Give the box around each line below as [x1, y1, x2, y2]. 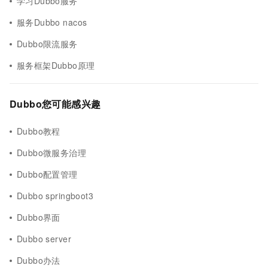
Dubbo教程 [17, 125, 60, 137]
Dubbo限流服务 [17, 38, 78, 50]
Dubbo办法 [17, 254, 60, 266]
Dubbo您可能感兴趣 [10, 97, 101, 111]
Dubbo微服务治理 [17, 147, 87, 159]
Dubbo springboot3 [17, 190, 93, 202]
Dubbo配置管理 [17, 168, 78, 180]
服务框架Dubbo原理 [17, 59, 95, 71]
